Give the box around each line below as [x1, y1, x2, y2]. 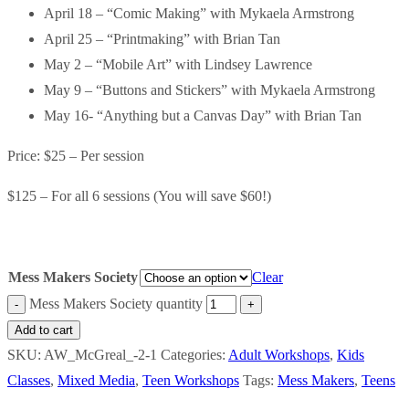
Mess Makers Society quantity [29, 296, 203, 312]
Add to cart [15, 323, 73, 338]
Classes [7, 372, 50, 389]
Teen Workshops [142, 372, 239, 389]
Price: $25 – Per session [7, 148, 144, 164]
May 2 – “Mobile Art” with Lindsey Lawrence [44, 57, 312, 73]
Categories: [161, 347, 228, 363]
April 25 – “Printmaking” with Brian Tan [44, 31, 280, 47]
